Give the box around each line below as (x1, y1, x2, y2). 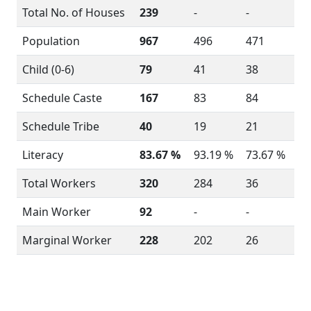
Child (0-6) (22, 62, 74, 77)
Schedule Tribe (22, 119, 99, 134)
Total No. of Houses (22, 5, 125, 20)
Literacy (22, 147, 63, 162)
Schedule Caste (22, 90, 102, 106)
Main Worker (22, 204, 91, 219)
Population (22, 33, 80, 49)
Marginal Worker (22, 233, 112, 248)
